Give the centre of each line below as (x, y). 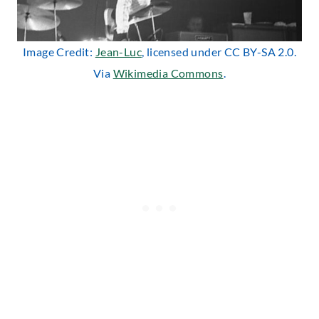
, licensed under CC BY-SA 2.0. (219, 51)
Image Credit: (59, 51)
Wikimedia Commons (168, 73)
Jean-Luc (118, 51)
